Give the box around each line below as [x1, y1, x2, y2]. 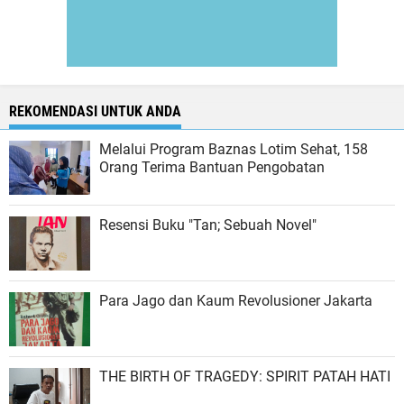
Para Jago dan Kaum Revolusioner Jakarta [99, 292, 372, 309]
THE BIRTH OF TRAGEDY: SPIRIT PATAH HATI [99, 368, 390, 385]
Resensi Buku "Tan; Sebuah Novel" [99, 216, 317, 234]
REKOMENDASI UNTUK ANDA [9, 103, 181, 120]
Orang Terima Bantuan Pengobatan [99, 159, 325, 176]
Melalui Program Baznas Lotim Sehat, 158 [99, 141, 368, 158]
